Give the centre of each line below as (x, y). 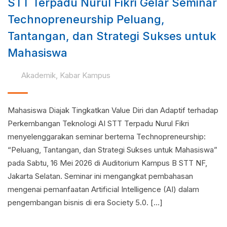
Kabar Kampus (85, 75)
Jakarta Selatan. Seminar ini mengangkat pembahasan (100, 176)
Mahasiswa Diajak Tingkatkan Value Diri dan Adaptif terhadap (113, 110)
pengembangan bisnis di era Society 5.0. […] (85, 202)
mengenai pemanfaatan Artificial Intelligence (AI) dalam (103, 189)
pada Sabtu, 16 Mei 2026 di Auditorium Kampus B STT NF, (107, 163)
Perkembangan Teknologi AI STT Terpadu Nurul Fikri (98, 123)
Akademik (38, 75)
